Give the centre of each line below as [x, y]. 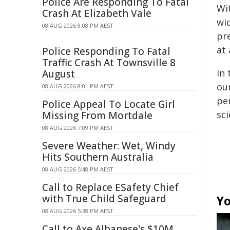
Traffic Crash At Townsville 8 [109, 63]
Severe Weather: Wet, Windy [109, 146]
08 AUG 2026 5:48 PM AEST [78, 169]
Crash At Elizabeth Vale [97, 13]
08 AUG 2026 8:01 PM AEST [78, 86]
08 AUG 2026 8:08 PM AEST [78, 25]
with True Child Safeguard [104, 199]
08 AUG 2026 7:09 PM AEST [78, 128]
